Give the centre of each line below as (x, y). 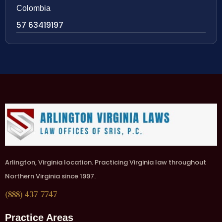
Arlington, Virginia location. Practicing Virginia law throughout (106, 163)
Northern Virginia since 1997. (50, 176)
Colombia (33, 8)
